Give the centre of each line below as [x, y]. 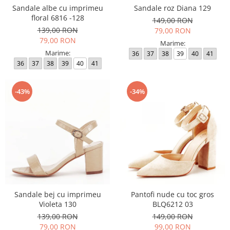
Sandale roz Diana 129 [172, 8]
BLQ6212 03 [172, 204]
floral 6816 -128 [57, 18]
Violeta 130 [57, 204]
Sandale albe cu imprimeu [57, 8]
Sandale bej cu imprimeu [57, 194]
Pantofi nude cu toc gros [172, 194]
